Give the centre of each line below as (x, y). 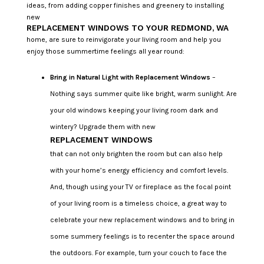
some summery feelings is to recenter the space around (142, 236)
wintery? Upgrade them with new (103, 126)
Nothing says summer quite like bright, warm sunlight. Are (143, 93)
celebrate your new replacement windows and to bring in (142, 220)
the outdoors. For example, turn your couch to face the (138, 253)
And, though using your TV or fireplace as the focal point (140, 187)
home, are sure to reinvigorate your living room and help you (123, 39)
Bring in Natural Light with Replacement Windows (130, 77)
